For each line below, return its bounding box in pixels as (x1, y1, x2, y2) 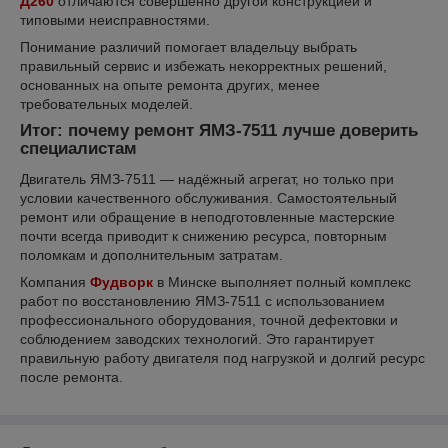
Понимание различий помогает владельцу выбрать (20, 39, 357, 56)
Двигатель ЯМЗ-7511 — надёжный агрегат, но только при (20, 171, 394, 188)
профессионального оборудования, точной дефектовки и (20, 312, 398, 329)
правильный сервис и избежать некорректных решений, (20, 58, 387, 75)
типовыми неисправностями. (20, 12, 210, 29)
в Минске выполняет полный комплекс (153, 274, 411, 291)
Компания (20, 274, 90, 291)
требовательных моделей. (20, 96, 193, 113)
